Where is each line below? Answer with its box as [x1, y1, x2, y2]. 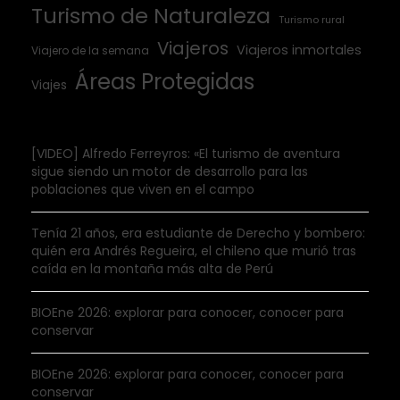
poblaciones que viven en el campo [31, 179, 254, 198]
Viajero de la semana [31, 42, 149, 58]
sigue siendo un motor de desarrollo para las [31, 162, 308, 180]
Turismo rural [279, 12, 345, 27]
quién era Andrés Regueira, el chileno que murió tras [31, 241, 356, 260]
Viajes [31, 76, 67, 94]
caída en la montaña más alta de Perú [31, 259, 273, 278]
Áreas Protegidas [75, 66, 254, 96]
